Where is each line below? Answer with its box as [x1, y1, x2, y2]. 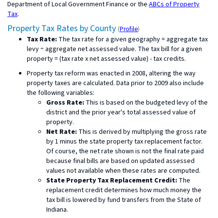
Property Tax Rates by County [7, 22, 118, 35]
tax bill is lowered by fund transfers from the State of [46, 195, 201, 205]
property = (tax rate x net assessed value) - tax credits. [27, 54, 186, 64]
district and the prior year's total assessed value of [46, 107, 196, 117]
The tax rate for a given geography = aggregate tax [57, 34, 208, 44]
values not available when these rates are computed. [46, 165, 200, 176]
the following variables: [27, 88, 94, 98]
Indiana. [46, 204, 68, 215]
